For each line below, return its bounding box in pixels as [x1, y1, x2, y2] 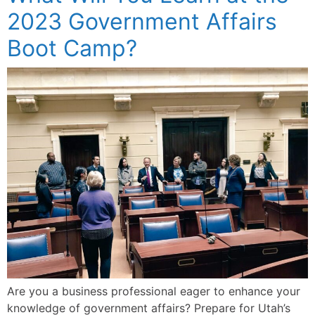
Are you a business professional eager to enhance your [7, 284, 300, 298]
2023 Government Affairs [7, 8, 277, 35]
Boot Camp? [7, 34, 137, 62]
